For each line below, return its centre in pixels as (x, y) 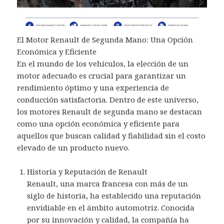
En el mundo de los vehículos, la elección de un (103, 63)
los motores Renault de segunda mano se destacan (110, 111)
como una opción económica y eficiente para (98, 123)
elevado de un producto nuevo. (73, 147)
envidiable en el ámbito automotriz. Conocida (111, 207)
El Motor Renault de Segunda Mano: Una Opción (105, 39)
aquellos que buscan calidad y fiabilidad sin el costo (111, 135)
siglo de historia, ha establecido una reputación (114, 195)
